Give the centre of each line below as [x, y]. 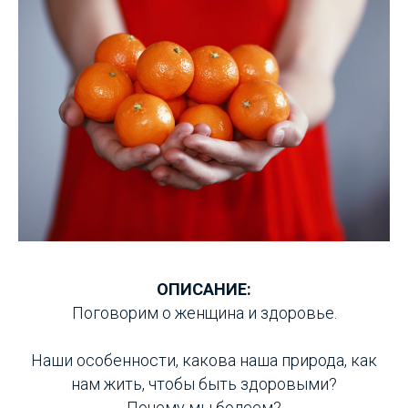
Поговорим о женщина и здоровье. [204, 313]
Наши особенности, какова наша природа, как [204, 361]
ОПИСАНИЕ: [204, 290]
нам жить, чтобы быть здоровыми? [204, 384]
